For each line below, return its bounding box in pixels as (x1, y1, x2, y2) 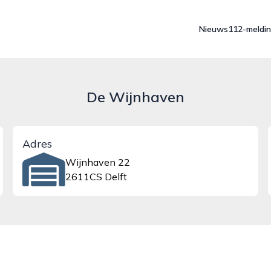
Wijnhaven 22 (65, 156, 130, 168)
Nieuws (199, 24, 228, 34)
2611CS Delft (65, 171, 127, 183)
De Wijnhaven (87, 88, 184, 106)
